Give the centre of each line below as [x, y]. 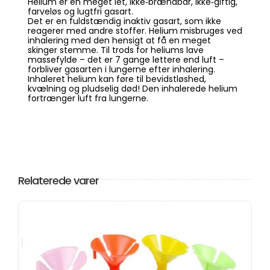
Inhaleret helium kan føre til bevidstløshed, [117, 79]
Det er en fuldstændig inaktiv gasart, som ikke [124, 21]
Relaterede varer [58, 181]
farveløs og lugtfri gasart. [80, 11]
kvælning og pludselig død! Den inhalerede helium [132, 88]
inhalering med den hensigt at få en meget [119, 40]
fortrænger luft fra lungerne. [88, 98]
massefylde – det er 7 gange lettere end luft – [126, 59]
